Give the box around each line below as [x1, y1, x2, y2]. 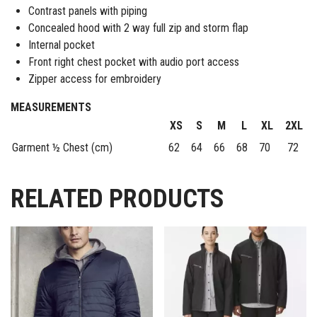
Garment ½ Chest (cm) [12, 141, 113, 155]
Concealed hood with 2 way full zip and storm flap [28, 21, 248, 35]
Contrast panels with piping [28, 4, 147, 18]
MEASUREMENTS [11, 100, 91, 115]
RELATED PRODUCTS [11, 184, 224, 214]
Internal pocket [28, 38, 95, 52]
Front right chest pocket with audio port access [28, 55, 239, 69]
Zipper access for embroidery [28, 72, 161, 86]
